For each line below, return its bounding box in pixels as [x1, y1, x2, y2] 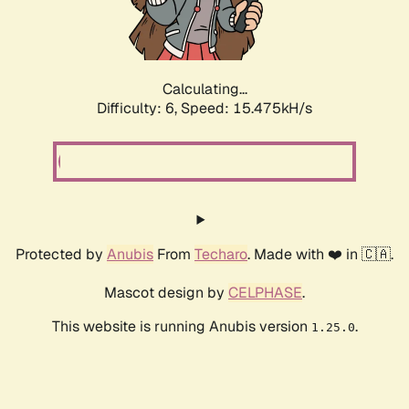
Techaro [194, 245, 247, 265]
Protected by [16, 245, 107, 265]
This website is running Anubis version [51, 317, 311, 337]
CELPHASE [228, 283, 302, 303]
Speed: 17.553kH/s [181, 99, 312, 119]
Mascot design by [104, 283, 228, 303]
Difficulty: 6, [97, 99, 181, 119]
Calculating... [162, 79, 247, 100]
